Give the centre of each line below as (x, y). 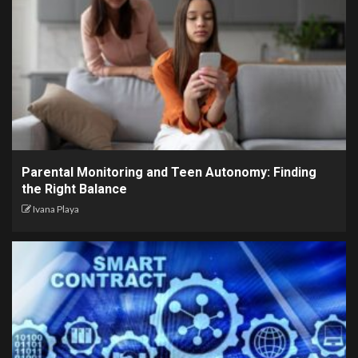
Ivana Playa (56, 209)
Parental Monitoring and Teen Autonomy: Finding (169, 172)
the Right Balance (74, 189)
